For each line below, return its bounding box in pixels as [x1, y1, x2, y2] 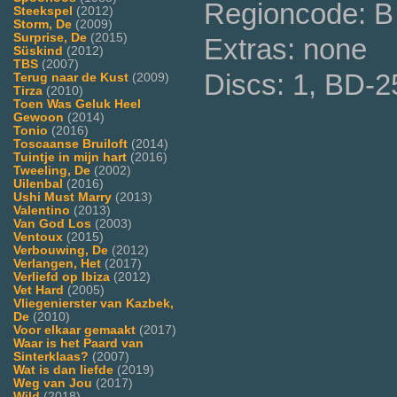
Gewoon [13, 110, 64, 124]
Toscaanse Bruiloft [13, 136, 128, 151]
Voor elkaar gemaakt [13, 323, 136, 337]
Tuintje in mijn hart [13, 150, 127, 164]
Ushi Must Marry [13, 190, 112, 204]
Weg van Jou [13, 376, 92, 390]
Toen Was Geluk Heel [13, 97, 141, 111]
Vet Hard [13, 283, 64, 297]
